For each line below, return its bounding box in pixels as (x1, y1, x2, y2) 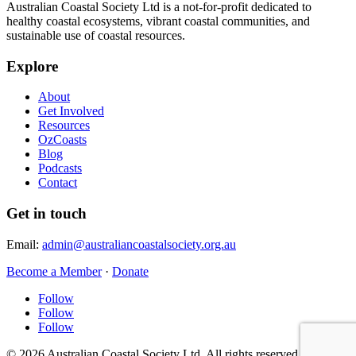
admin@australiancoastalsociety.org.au (42, 237, 236, 251)
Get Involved (38, 104, 104, 118)
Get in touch (6, 205, 87, 222)
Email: (6, 237, 42, 251)
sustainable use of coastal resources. (6, 29, 185, 42)
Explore (6, 57, 58, 75)
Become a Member (6, 264, 102, 278)
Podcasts (38, 161, 82, 176)
